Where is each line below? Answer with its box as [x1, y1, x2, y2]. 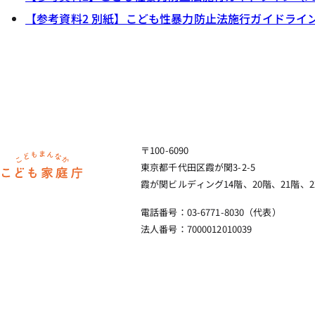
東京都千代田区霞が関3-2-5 [141, 160, 255, 174]
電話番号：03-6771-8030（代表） [141, 205, 281, 219]
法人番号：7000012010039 [141, 222, 252, 236]
